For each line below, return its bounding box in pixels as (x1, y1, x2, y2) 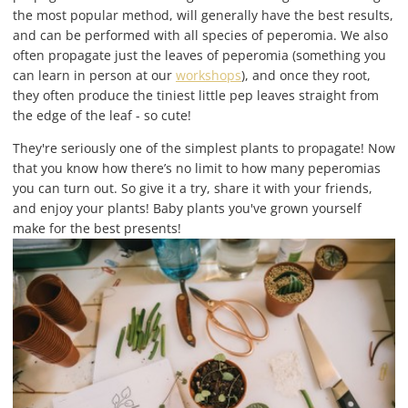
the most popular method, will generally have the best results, (13, 5, 393, 24)
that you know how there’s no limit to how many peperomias (13, 158, 381, 177)
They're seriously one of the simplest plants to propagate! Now (13, 138, 395, 157)
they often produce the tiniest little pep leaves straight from (13, 86, 379, 104)
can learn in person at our (13, 66, 176, 84)
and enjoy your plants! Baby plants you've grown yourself (13, 199, 362, 217)
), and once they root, (241, 66, 371, 84)
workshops (176, 66, 241, 84)
